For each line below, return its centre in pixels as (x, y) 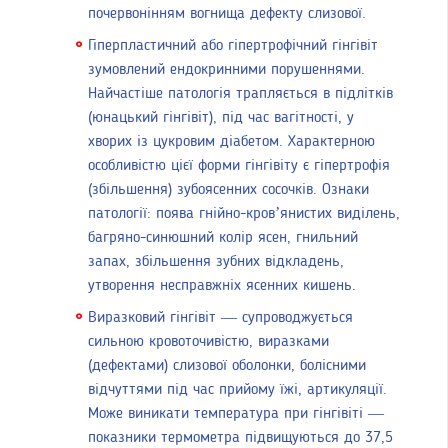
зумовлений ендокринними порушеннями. (226, 70)
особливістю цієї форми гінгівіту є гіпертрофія (239, 166)
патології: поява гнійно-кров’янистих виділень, (244, 214)
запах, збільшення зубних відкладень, (216, 262)
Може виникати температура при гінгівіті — (236, 414)
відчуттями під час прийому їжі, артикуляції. (237, 390)
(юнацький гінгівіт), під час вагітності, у (221, 118)
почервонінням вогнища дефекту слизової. (227, 14)
